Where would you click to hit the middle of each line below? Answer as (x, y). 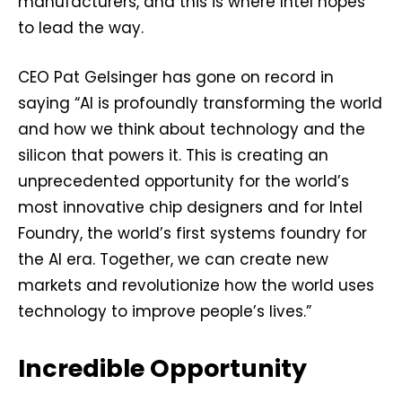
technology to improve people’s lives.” (165, 312)
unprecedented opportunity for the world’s (184, 182)
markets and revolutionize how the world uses (196, 286)
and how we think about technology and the (192, 130)
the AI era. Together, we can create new (173, 260)
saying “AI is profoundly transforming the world (200, 104)
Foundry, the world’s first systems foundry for (192, 234)
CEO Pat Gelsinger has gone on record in (176, 78)
